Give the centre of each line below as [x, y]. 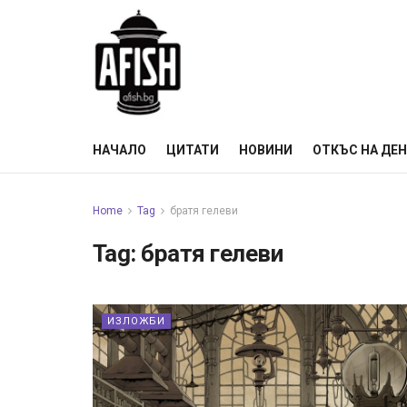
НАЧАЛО [119, 150]
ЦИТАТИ [193, 150]
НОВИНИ [266, 150]
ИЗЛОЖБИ [136, 321]
